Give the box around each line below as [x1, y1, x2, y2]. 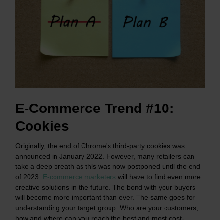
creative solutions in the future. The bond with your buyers [15, 183, 195, 191]
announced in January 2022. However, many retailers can [15, 152, 194, 160]
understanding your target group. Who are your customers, [15, 203, 198, 212]
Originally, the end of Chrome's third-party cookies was [15, 141, 185, 150]
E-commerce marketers [43, 172, 116, 181]
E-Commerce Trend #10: [15, 100, 174, 116]
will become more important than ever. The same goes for [15, 193, 195, 201]
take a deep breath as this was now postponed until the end [15, 162, 200, 170]
